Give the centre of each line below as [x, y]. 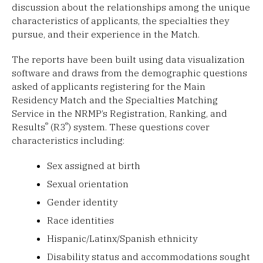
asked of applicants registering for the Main [109, 86]
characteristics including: [68, 140]
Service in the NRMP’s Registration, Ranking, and [119, 113]
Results [28, 127]
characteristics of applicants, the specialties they [120, 20]
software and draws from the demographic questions [129, 73]
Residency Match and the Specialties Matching [115, 100]
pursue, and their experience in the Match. [106, 34]
